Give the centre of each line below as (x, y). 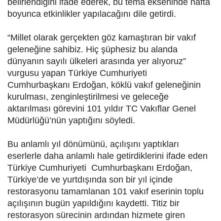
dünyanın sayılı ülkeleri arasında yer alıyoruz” (97, 61)
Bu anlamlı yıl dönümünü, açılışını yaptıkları (93, 144)
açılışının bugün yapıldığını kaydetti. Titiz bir (93, 203)
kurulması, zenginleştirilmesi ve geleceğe (88, 97)
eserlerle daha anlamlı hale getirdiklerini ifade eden (108, 156)
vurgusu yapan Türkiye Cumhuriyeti (78, 73)
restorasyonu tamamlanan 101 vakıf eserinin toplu (106, 192)
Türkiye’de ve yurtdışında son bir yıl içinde (90, 180)
